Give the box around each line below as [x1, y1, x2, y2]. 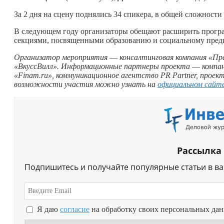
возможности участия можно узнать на [14, 79, 157, 88]
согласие [60, 205, 89, 214]
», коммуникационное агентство [48, 70, 158, 79]
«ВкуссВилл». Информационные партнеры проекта [14, 61, 190, 70]
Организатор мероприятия [14, 52, 107, 61]
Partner [172, 70, 196, 79]
